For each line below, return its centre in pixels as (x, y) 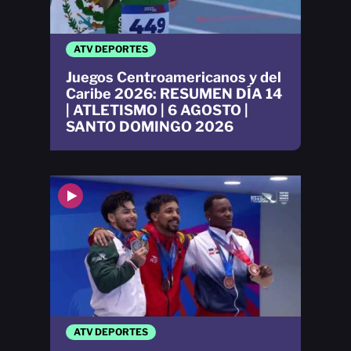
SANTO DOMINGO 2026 (150, 127)
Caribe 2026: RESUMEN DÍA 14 (174, 94)
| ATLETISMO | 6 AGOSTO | (157, 110)
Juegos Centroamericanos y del (174, 78)
